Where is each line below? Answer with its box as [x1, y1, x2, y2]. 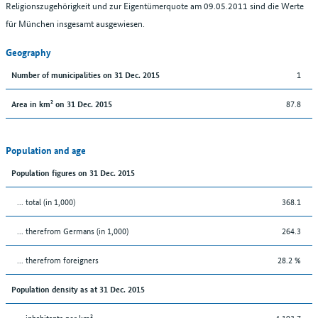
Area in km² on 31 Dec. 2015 [11, 97, 112, 109]
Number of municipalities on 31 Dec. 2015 [11, 67, 160, 80]
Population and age [6, 142, 86, 157]
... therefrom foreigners [17, 252, 99, 266]
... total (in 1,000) [17, 194, 75, 208]
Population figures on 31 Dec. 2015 [11, 165, 135, 178]
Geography [6, 44, 51, 59]
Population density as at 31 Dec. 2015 [11, 282, 145, 295]
